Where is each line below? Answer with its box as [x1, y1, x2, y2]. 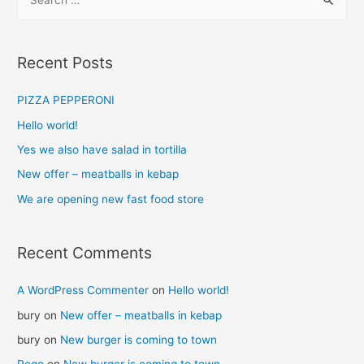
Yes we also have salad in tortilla [17, 142, 188, 156]
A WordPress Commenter [17, 284, 149, 297]
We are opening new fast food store [17, 192, 205, 206]
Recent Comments [17, 243, 153, 263]
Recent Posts [17, 52, 114, 72]
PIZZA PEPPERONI [17, 93, 115, 107]
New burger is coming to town [60, 332, 218, 346]
